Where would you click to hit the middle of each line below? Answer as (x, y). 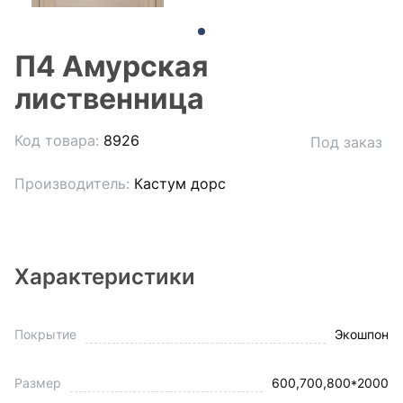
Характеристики (105, 277)
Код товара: (57, 140)
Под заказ (346, 142)
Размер (38, 383)
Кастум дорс (180, 184)
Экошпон (362, 334)
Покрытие (45, 334)
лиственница (109, 99)
